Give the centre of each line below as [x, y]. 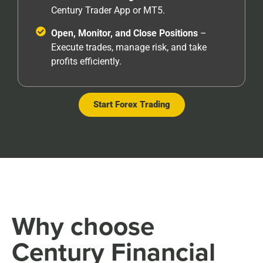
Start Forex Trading [131, 105]
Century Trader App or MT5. [108, 11]
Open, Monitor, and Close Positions [126, 33]
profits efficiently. [87, 62]
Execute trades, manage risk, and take [129, 48]
